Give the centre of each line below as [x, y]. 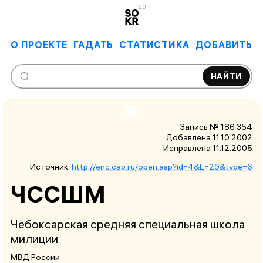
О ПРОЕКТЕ [39, 44]
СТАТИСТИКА [154, 44]
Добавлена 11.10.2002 [209, 137]
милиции [34, 239]
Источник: [51, 166]
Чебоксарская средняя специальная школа [128, 224]
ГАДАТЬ [94, 44]
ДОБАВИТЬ [224, 44]
